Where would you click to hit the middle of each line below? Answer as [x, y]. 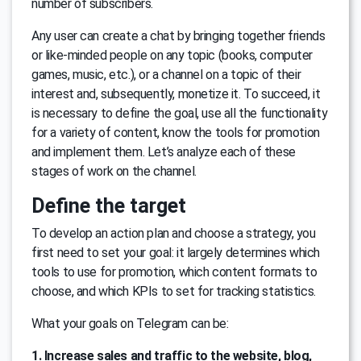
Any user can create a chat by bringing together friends [178, 36]
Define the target [109, 206]
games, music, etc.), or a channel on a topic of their [166, 75]
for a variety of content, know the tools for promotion [176, 133]
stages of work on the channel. [114, 172]
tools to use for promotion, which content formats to [174, 272]
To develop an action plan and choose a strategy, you [174, 234]
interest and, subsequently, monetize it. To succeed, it [176, 94]
